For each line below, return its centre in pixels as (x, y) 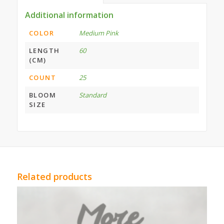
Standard (92, 95)
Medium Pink (98, 33)
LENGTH (44, 50)
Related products (54, 176)
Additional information (69, 15)
